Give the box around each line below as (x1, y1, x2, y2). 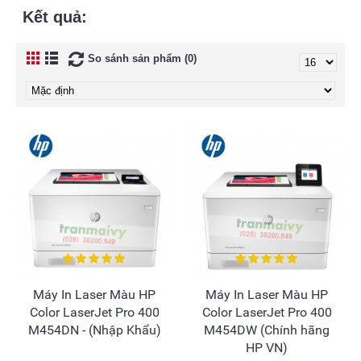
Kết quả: (23, 7, 87, 26)
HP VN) (246, 339, 288, 355)
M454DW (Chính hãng (204, 322, 330, 338)
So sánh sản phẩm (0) (88, 52, 197, 64)
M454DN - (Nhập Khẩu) (27, 322, 161, 338)
